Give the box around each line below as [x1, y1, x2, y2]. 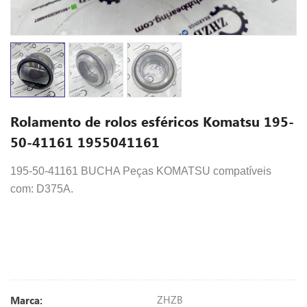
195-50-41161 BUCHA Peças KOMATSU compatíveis [10, 165, 271, 177]
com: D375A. [10, 183, 73, 195]
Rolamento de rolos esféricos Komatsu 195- [10, 112, 294, 130]
